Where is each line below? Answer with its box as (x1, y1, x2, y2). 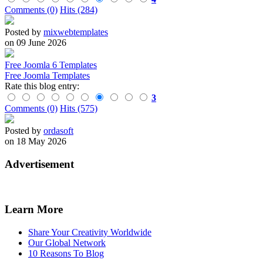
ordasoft (43, 125, 73, 136)
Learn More (5, 203, 63, 216)
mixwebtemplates (43, 26, 108, 37)
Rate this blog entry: (5, 80, 79, 91)
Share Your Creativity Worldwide (28, 227, 151, 237)
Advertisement (5, 157, 74, 170)
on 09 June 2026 (5, 37, 66, 48)
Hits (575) (60, 103, 97, 113)
